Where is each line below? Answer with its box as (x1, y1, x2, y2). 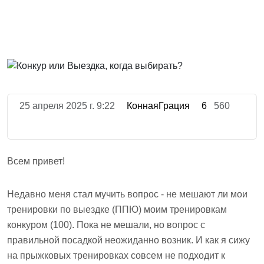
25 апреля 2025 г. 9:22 (17, 101, 117, 111)
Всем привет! (7, 156, 65, 166)
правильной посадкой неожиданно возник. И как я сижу (7, 235, 250, 245)
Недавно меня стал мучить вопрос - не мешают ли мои (7, 189, 247, 199)
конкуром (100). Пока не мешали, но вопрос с (7, 220, 205, 230)
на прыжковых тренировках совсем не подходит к (7, 250, 225, 260)
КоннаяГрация (124, 101, 190, 111)
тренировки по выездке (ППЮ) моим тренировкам (7, 204, 227, 214)
